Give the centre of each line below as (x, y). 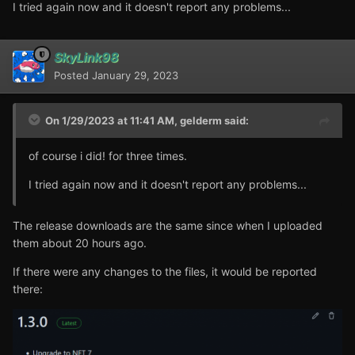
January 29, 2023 (135, 75)
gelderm (201, 120)
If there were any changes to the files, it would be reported (165, 271)
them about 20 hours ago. (80, 242)
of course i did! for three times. (108, 155)
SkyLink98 (86, 57)
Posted (73, 75)
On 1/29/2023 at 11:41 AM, (113, 120)
